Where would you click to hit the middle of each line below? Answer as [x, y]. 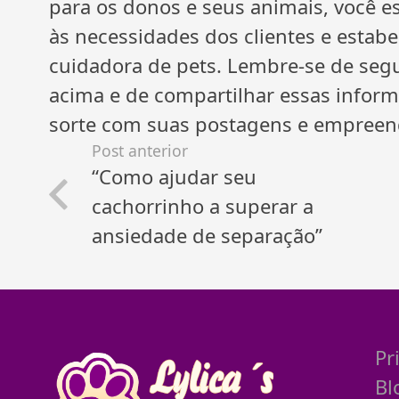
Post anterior [140, 150]
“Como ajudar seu [175, 176]
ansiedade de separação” [208, 235]
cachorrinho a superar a [203, 205]
